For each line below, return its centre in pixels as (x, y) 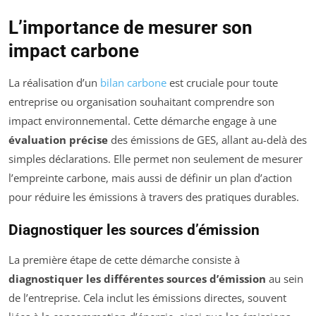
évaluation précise (58, 140)
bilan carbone (133, 83)
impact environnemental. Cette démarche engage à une (142, 121)
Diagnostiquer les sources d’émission (134, 230)
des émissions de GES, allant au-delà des (207, 140)
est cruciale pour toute (222, 83)
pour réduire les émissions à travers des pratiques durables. (154, 197)
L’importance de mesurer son (130, 28)
